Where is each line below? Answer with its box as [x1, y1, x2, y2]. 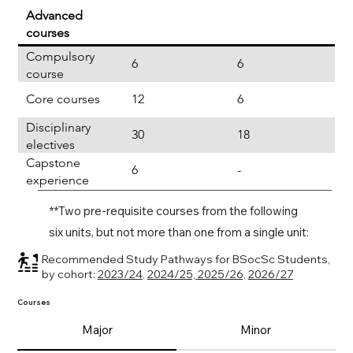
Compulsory [25, 48, 95, 64]
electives [25, 136, 75, 152]
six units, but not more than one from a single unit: [48, 224, 309, 240]
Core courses [25, 91, 100, 107]
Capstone [25, 154, 80, 170]
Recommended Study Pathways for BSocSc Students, [41, 251, 330, 266]
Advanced [25, 7, 83, 23]
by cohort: [41, 266, 98, 281]
